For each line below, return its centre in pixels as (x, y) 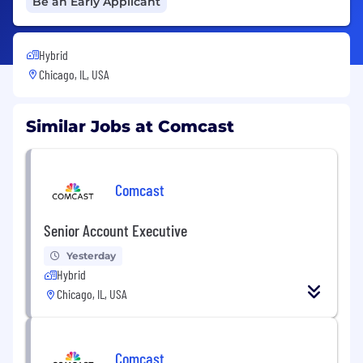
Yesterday (91, 255)
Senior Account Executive (115, 230)
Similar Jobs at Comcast (130, 126)
